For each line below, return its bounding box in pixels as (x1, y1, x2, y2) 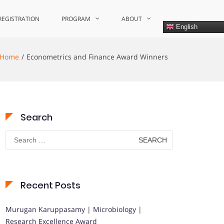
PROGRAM (61, 14, 90, 23)
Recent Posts (20, 179, 80, 191)
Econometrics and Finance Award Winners (26, 52, 168, 61)
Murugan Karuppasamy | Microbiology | (5, 204, 142, 214)
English (174, 22, 197, 30)
